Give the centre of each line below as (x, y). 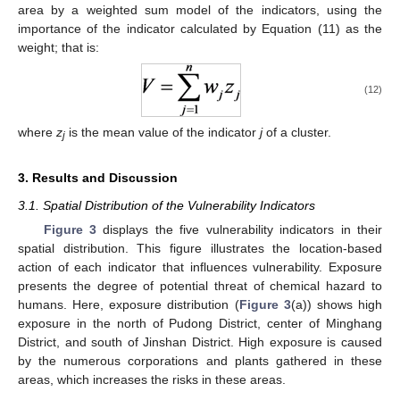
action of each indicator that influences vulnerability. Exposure (200, 267)
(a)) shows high (337, 305)
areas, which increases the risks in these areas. (152, 380)
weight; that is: (58, 47)
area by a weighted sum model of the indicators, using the (200, 9)
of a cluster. (297, 133)
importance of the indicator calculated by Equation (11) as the (200, 28)
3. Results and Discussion (98, 178)
